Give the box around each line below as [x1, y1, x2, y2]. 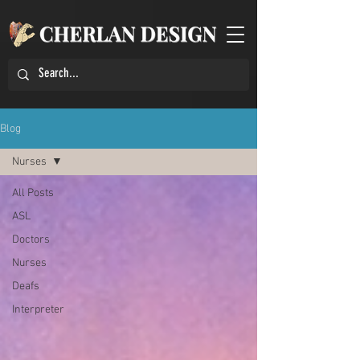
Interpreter [12, 303, 64, 317]
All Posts [12, 186, 54, 200]
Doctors [12, 233, 50, 247]
